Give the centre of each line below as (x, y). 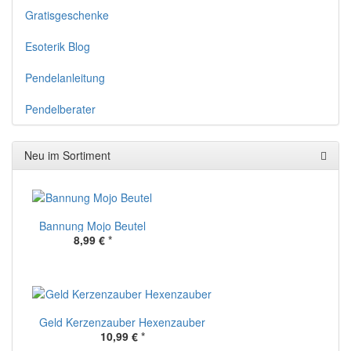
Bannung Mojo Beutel (92, 226)
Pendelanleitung (65, 78)
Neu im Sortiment (67, 156)
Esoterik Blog (58, 47)
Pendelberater (60, 109)
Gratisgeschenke (67, 15)
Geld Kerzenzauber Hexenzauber (122, 322)
